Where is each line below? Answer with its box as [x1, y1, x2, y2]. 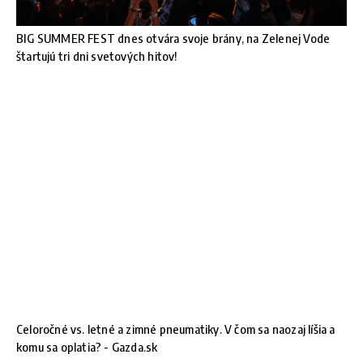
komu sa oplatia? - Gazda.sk [16, 340, 158, 355]
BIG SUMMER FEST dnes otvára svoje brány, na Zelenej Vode [16, 30, 331, 45]
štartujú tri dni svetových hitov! [16, 48, 177, 63]
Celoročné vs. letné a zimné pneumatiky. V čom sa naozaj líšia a [16, 322, 335, 337]
